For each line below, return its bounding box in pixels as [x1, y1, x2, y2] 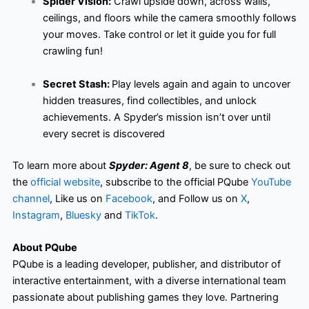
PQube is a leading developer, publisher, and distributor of [12, 257, 281, 270]
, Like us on [49, 192, 106, 205]
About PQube [12, 241, 77, 254]
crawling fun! [42, 44, 103, 57]
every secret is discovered [42, 127, 165, 140]
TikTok [121, 208, 155, 221]
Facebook [105, 192, 152, 205]
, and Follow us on [152, 192, 241, 205]
